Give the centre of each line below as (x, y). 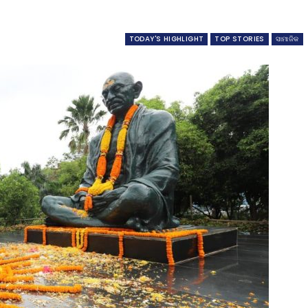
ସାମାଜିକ (287, 39)
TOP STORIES (240, 39)
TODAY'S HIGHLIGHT (166, 39)
